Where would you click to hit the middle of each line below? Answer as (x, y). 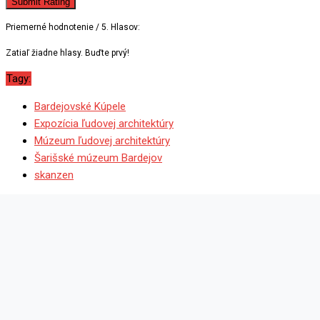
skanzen (54, 175)
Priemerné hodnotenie (51, 27)
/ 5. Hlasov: (118, 27)
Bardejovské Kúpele (80, 106)
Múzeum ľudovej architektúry (102, 140)
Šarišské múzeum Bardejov (98, 157)
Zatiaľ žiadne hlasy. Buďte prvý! (67, 52)
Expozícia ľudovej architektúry (104, 123)
